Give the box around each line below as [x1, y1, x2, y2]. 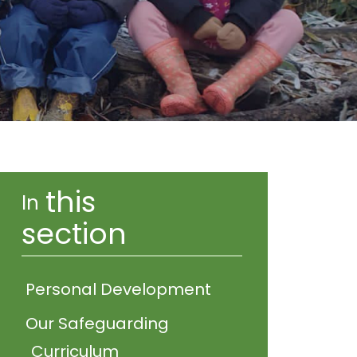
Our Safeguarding [25, 312, 169, 335]
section [21, 214, 127, 254]
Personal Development [25, 278, 211, 300]
